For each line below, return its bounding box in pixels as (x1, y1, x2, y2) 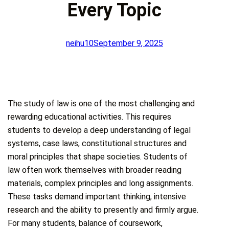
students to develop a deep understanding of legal (8, 125, 191, 135)
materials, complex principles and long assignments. (8, 178, 194, 189)
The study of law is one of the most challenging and (8, 99, 195, 109)
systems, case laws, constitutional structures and (8, 139, 187, 149)
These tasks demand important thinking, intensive (8, 192, 187, 202)
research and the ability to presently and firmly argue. (8, 205, 199, 215)
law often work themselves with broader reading (8, 165, 182, 175)
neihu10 (66, 38, 94, 48)
